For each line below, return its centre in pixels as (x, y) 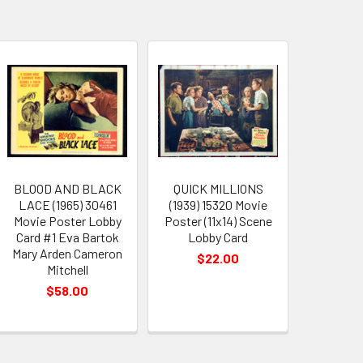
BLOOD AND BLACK (67, 188)
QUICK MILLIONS (218, 188)
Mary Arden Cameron (68, 253)
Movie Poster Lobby (67, 220)
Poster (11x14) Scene (218, 220)
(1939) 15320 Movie (218, 204)
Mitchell (67, 269)
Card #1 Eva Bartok (67, 237)
